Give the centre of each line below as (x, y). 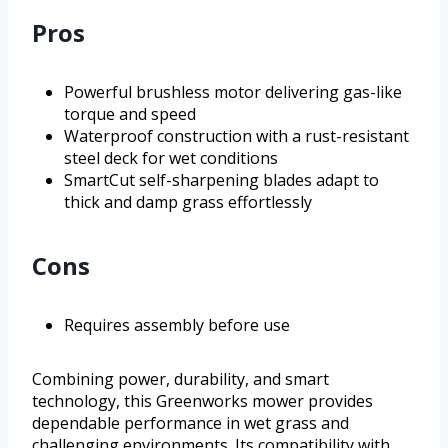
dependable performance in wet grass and (190, 422)
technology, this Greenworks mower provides (202, 400)
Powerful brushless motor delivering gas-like (233, 91)
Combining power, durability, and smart (180, 378)
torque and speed (130, 113)
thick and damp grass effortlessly (188, 201)
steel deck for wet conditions (171, 157)
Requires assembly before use (177, 324)
